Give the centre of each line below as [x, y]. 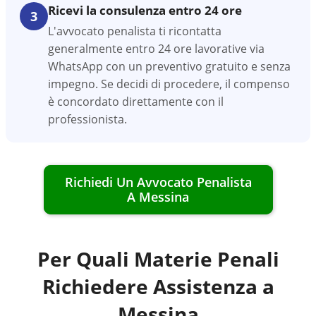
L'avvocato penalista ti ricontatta [135, 31]
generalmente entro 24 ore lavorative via [156, 49]
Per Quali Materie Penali [158, 259]
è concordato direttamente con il [136, 102]
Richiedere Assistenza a [158, 286]
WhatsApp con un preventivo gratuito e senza [169, 66]
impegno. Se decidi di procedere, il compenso [169, 84]
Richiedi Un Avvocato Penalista [158, 182]
